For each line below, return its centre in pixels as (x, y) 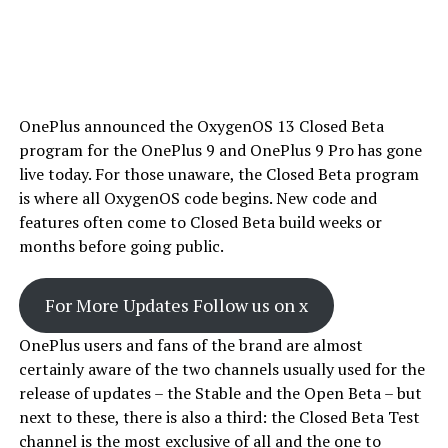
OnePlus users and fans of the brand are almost (190, 345)
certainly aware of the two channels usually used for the (221, 369)
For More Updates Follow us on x (176, 305)
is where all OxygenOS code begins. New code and (197, 198)
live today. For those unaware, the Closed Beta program (218, 174)
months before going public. (121, 246)
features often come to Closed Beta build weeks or (200, 222)
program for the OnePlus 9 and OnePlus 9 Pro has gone (220, 150)
